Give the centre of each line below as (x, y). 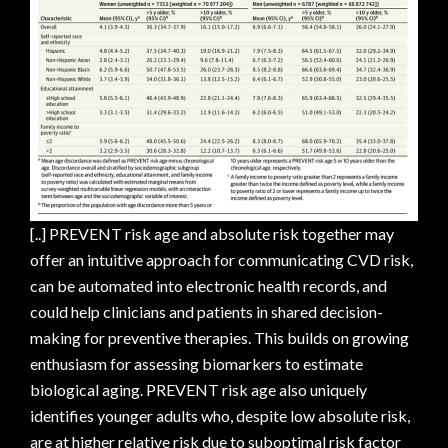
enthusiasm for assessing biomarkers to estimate (196, 364)
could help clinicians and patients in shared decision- (206, 312)
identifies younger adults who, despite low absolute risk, (220, 416)
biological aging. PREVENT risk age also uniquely (198, 390)
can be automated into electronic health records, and (208, 286)
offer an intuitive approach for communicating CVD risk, (221, 260)
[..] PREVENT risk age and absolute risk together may (212, 234)
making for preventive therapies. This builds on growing (219, 338)
